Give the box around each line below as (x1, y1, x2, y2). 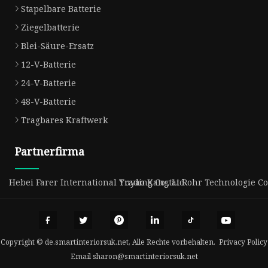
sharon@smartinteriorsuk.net (92, 251, 198, 261)
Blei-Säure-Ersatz (21, 40, 94, 52)
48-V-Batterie (21, 96, 76, 108)
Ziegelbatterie (21, 22, 80, 33)
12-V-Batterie (21, 59, 76, 71)
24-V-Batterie (21, 77, 76, 89)
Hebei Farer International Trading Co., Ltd (9, 176, 185, 188)
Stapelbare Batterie (21, 3, 101, 15)
